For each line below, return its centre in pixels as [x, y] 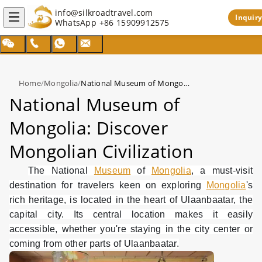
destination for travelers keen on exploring [108, 185]
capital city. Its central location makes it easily [131, 214]
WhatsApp [77, 23]
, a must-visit [222, 170]
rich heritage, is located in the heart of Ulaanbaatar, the [131, 200]
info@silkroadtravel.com [104, 13]
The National [61, 170]
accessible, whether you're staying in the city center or [131, 229]
